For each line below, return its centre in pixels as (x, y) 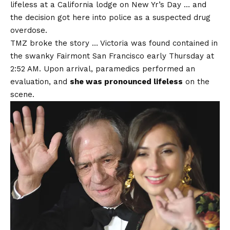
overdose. (29, 30)
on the (196, 81)
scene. (22, 94)
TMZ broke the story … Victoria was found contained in (114, 43)
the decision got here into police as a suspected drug (110, 17)
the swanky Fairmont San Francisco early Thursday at (112, 56)
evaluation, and (40, 81)
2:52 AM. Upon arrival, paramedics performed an (103, 69)
